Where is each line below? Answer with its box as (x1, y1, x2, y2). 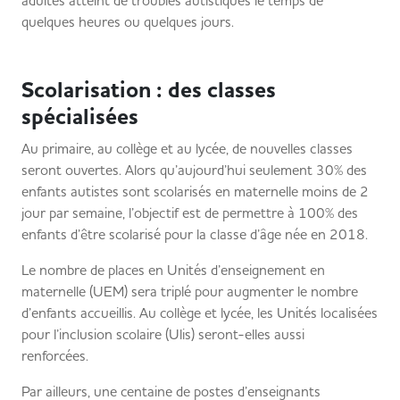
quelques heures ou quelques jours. (21, 12, 252, 30)
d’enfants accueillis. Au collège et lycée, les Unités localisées (21, 304, 378, 321)
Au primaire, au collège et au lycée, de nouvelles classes (21, 139, 353, 157)
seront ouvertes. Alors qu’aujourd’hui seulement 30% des (21, 161, 367, 179)
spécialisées (21, 102, 152, 132)
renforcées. (21, 346, 97, 364)
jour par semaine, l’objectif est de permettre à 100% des (21, 204, 358, 221)
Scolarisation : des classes (21, 75, 276, 105)
